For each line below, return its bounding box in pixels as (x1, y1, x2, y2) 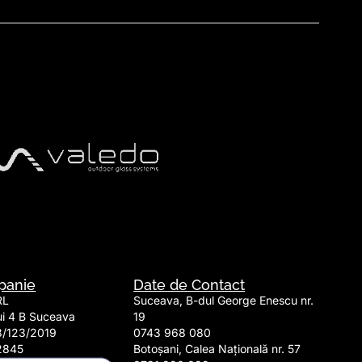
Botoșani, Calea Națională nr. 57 (133, 341, 301, 356)
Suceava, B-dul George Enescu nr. (133, 293, 314, 307)
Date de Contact (133, 276, 246, 293)
